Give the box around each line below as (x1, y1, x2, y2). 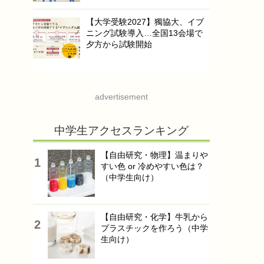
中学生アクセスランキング (54, 124, 189, 137)
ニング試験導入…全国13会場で (86, 28, 203, 38)
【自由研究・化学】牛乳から (101, 212, 208, 222)
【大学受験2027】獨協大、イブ (86, 17, 204, 27)
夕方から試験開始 (86, 39, 152, 49)
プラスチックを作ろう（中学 (101, 223, 208, 233)
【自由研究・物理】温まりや (101, 150, 208, 160)
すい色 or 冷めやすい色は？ (101, 161, 204, 171)
